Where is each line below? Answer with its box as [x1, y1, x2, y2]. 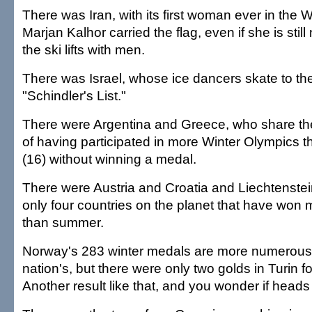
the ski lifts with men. [22, 42, 145, 58]
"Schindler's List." [22, 88, 126, 104]
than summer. [22, 214, 104, 231]
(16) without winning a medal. [22, 151, 196, 167]
